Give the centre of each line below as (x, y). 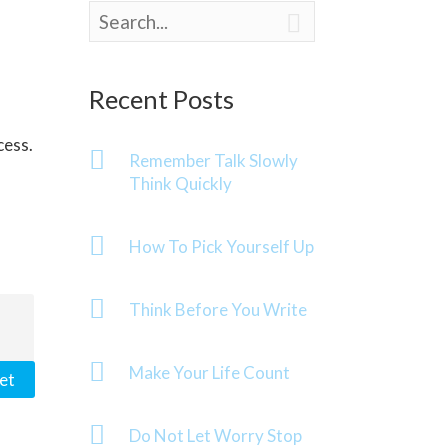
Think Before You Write (218, 309)
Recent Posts (162, 99)
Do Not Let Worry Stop (216, 435)
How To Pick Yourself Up (222, 246)
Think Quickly (181, 183)
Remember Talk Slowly (214, 160)
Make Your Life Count (210, 372)
